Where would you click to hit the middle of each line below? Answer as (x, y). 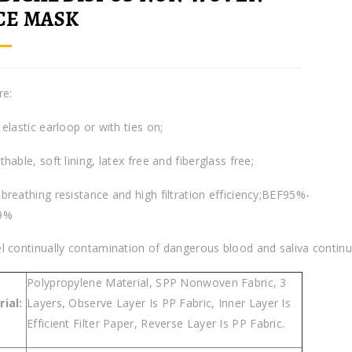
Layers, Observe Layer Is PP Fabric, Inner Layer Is (159, 303)
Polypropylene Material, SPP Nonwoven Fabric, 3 (157, 283)
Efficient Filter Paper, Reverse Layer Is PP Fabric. (156, 324)
